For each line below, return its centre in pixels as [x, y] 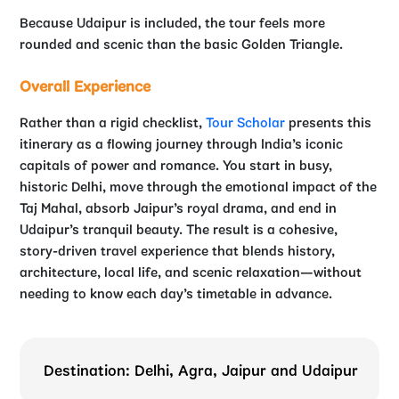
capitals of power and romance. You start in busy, [176, 166]
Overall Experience [85, 87]
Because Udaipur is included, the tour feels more [173, 24]
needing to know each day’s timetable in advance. [176, 294]
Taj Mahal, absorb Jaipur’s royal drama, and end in [179, 209]
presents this [329, 123]
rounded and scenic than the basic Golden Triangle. [182, 45]
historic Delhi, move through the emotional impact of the [199, 187]
